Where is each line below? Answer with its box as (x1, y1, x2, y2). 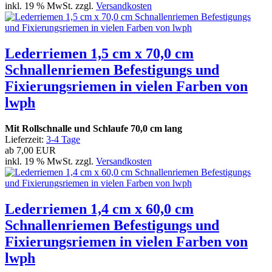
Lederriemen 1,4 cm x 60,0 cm (5, 200, 194, 217)
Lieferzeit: (5, 134, 46, 144)
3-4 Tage (46, 134, 80, 144)
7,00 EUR (16, 144, 56, 155)
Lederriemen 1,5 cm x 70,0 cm (5, 45, 194, 61)
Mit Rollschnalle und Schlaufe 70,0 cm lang (5, 123, 182, 134)
